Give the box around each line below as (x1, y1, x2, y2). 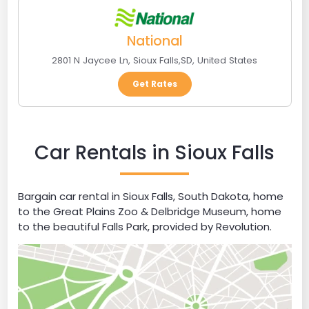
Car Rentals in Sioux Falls (34, 139, 275, 166)
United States (197, 53, 257, 67)
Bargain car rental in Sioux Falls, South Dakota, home (17, 188, 283, 203)
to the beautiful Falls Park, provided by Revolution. (17, 219, 272, 234)
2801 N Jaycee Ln (52, 53, 128, 67)
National (126, 31, 183, 50)
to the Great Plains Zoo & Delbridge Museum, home (17, 203, 281, 219)
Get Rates (132, 77, 177, 90)
